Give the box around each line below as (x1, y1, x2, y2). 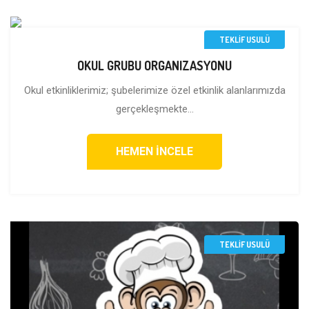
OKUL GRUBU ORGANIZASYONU (77, 58, 232, 74)
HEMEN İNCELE (116, 145, 193, 159)
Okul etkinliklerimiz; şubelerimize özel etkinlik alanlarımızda (23, 84, 286, 97)
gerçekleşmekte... (115, 103, 194, 116)
